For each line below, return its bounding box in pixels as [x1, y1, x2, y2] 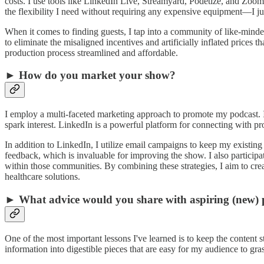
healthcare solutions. [5, 171, 80, 182]
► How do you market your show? [5, 69, 176, 82]
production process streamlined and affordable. [5, 47, 178, 58]
